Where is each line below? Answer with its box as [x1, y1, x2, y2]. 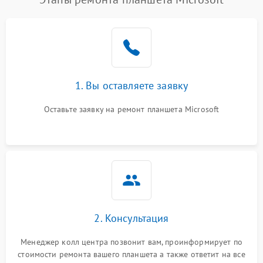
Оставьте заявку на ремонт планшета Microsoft [43, 104, 220, 115]
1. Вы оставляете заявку [75, 79, 188, 93]
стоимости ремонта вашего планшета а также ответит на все [18, 249, 245, 260]
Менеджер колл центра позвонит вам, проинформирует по [21, 237, 242, 248]
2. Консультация [94, 211, 169, 225]
